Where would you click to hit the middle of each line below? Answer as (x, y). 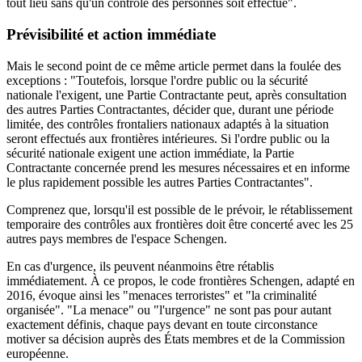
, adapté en (327, 280)
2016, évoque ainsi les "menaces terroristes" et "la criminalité (162, 295)
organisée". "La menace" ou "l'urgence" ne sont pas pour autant (169, 309)
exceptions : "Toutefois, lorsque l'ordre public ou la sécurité (157, 80)
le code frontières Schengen (229, 280)
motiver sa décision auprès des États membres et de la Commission (176, 339)
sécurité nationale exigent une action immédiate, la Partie (150, 153)
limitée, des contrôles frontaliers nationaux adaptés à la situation (168, 124)
